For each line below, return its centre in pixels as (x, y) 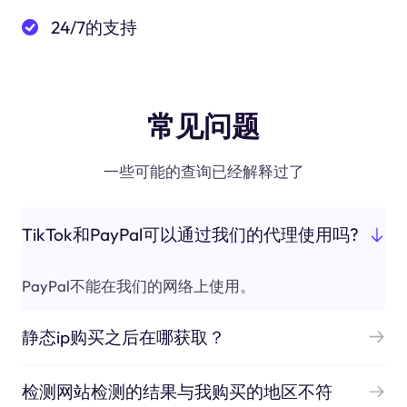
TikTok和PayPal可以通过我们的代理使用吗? (190, 234)
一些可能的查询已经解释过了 (203, 172)
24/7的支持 (94, 28)
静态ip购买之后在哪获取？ (123, 337)
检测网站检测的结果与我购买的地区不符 (177, 392)
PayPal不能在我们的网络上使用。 (138, 286)
